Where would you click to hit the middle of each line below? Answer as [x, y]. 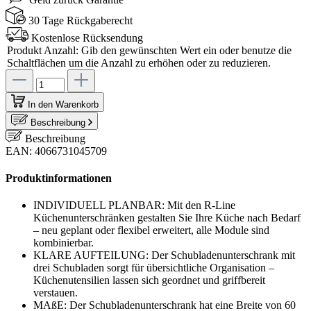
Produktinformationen [59, 178]
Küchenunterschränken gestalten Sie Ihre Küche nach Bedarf [167, 218]
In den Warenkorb [63, 104]
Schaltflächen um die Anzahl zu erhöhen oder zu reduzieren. [139, 63]
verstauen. [56, 293]
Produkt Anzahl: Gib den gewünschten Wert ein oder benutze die [149, 50]
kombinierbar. [64, 243]
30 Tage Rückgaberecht [81, 21]
